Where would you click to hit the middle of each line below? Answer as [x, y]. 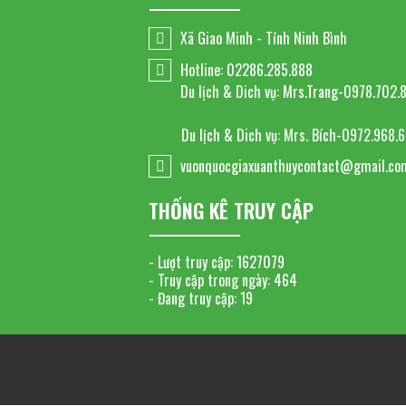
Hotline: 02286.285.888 [247, 70]
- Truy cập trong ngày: [210, 280]
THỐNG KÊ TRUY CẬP [232, 211]
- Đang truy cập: [193, 299]
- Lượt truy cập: [191, 262]
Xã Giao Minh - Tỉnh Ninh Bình [264, 39]
